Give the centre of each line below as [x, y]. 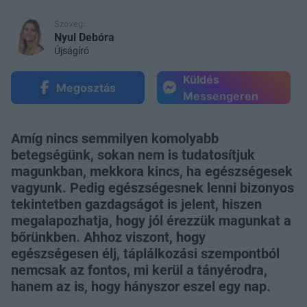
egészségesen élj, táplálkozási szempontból [145, 253]
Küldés [201, 79]
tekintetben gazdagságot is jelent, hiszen [136, 204]
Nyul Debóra [84, 37]
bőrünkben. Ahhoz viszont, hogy [108, 237]
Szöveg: [70, 23]
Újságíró [72, 50]
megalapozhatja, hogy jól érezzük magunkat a [151, 220]
